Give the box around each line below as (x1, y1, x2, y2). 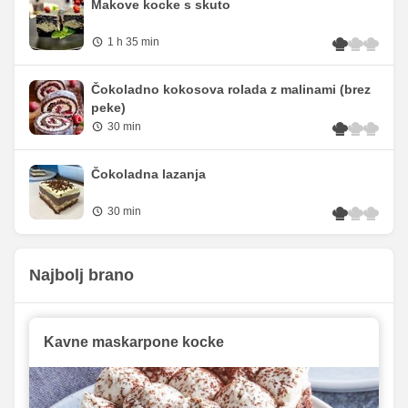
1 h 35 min (107, 36, 159, 49)
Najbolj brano (29, 266, 134, 285)
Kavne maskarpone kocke (44, 334, 224, 351)
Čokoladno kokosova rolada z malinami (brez (91, 82, 371, 97)
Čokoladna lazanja (91, 167, 206, 182)
